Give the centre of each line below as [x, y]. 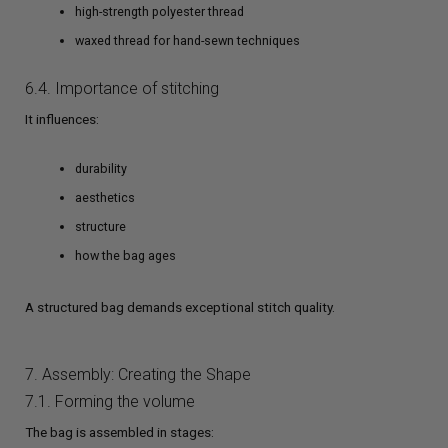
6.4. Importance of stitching [122, 88]
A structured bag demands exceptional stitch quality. [180, 307]
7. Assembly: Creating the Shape [138, 375]
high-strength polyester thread [159, 11]
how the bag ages [125, 256]
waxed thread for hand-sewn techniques [187, 40]
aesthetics [105, 198]
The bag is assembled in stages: [119, 432]
